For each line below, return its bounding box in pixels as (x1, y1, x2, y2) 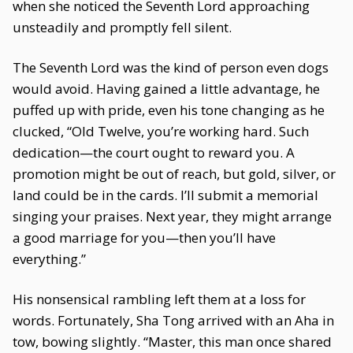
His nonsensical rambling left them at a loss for (13, 290, 306, 308)
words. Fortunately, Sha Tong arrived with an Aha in (13, 311, 334, 329)
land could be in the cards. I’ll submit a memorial (13, 186, 318, 204)
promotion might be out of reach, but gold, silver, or (13, 165, 336, 183)
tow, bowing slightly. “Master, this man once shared (13, 333, 332, 351)
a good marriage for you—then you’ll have (13, 229, 276, 247)
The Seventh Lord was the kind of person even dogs (13, 58, 329, 76)
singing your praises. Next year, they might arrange (13, 207, 332, 225)
